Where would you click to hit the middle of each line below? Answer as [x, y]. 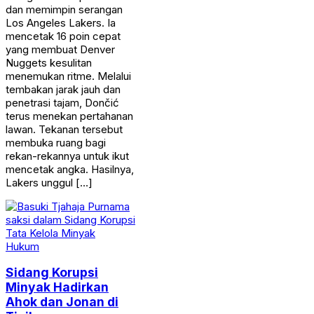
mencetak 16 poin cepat [63, 36]
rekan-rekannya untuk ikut [67, 156]
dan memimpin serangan [64, 9]
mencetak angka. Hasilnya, [70, 169]
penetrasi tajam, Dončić [62, 102]
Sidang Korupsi [52, 273]
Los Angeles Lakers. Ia [61, 22]
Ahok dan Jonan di [62, 302]
